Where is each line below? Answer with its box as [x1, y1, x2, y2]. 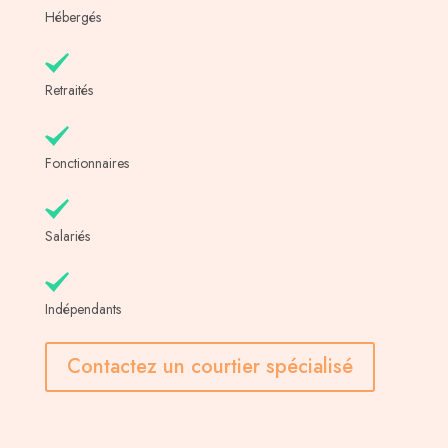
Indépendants [44, 299, 121, 320]
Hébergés [44, 7, 101, 28]
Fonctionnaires [44, 153, 129, 174]
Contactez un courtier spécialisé [66, 352, 353, 382]
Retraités [44, 80, 93, 101]
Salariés [44, 226, 90, 247]
